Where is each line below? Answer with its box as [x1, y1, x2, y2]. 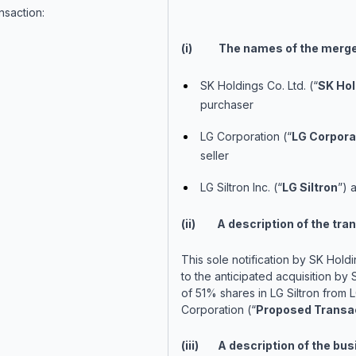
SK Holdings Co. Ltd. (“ [199, 79, 318, 92]
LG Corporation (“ [199, 130, 292, 143]
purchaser [199, 98, 253, 111]
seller [199, 149, 229, 162]
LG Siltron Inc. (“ [199, 180, 282, 194]
